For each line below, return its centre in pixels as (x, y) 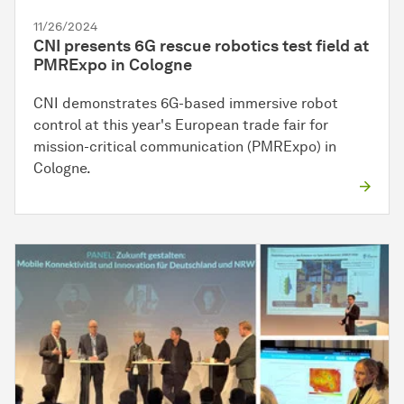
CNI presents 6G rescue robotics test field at (201, 46)
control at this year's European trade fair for (181, 125)
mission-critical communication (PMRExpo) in (185, 147)
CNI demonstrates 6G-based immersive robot (186, 104)
